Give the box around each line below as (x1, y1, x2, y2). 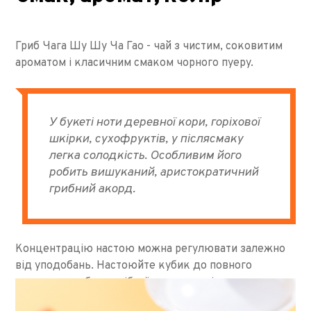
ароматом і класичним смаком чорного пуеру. (15, 56, 257, 70)
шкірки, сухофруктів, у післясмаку (49, 131, 244, 147)
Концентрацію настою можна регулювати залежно (15, 242, 286, 256)
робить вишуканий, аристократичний (49, 164, 259, 180)
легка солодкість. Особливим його (49, 147, 242, 164)
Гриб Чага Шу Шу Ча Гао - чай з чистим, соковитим (15, 39, 283, 53)
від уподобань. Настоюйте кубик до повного (15, 258, 253, 273)
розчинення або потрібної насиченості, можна (15, 275, 255, 289)
